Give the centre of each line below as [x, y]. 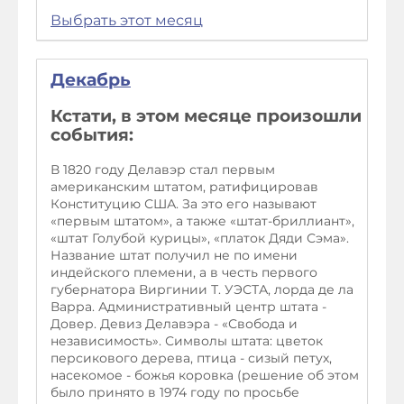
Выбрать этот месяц [127, 21]
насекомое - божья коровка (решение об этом [205, 375]
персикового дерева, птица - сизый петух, [191, 358]
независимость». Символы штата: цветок [187, 340]
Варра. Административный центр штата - [188, 306]
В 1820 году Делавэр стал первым [163, 169]
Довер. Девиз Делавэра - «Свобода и [174, 323]
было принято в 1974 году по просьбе [175, 392]
